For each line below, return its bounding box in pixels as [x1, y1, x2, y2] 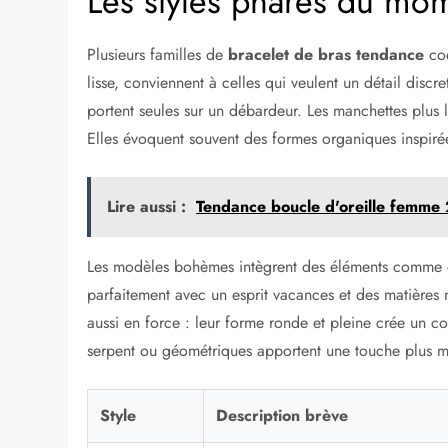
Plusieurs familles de [87, 43, 229, 67]
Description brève [216, 404, 349, 428]
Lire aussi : [107, 195, 187, 219]
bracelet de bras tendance [228, 43, 425, 67]
